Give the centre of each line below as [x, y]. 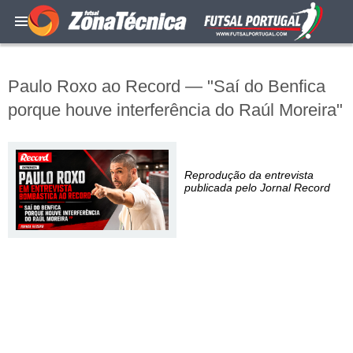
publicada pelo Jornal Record [257, 188]
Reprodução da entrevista [249, 175]
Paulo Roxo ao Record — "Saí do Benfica [167, 86]
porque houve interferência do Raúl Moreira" [175, 110]
